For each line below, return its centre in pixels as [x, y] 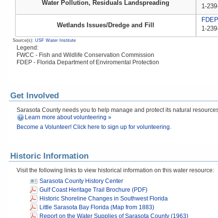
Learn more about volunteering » [68, 117]
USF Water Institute [55, 40]
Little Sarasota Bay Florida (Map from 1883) [97, 207]
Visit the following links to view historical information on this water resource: [115, 170]
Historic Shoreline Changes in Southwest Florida [104, 199]
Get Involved [35, 96]
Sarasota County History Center [81, 181]
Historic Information [49, 156]
